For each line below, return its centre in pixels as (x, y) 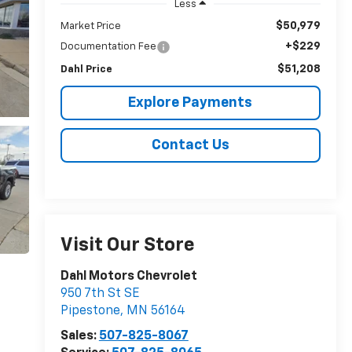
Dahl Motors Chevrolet (128, 277)
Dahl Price (86, 69)
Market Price (90, 26)
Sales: (79, 337)
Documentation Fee (108, 46)
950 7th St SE (99, 294)
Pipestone (90, 312)
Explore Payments (191, 103)
